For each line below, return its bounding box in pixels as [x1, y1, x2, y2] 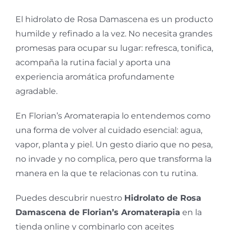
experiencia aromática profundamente [15, 72, 175, 82]
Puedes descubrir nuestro [15, 193, 124, 203]
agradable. [15, 86, 57, 97]
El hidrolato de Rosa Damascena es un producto [15, 14, 213, 25]
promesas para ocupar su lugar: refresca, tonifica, [15, 43, 213, 53]
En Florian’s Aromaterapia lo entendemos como [15, 111, 210, 121]
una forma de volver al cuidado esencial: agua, [15, 125, 202, 136]
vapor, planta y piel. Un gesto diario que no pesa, [15, 140, 213, 150]
